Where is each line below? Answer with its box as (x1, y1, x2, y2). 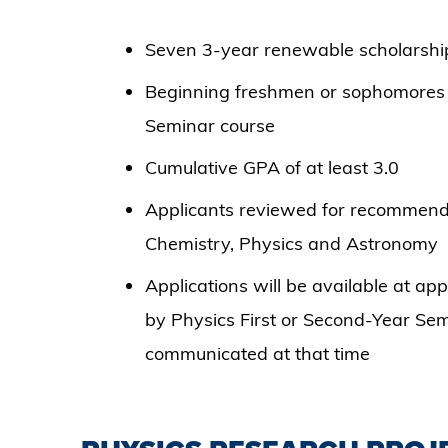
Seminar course (144, 114, 275, 138)
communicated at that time (144, 342, 370, 366)
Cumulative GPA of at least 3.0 (144, 156, 399, 180)
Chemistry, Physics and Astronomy (144, 232, 438, 256)
